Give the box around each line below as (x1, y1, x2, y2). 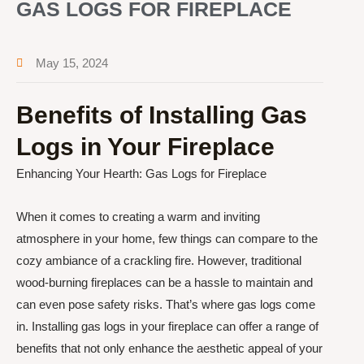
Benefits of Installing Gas (16, 102, 307, 128)
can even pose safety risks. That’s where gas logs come (16, 297, 315, 312)
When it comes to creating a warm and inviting (16, 210, 260, 224)
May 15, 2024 (36, 56, 108, 70)
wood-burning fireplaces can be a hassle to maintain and (16, 275, 313, 290)
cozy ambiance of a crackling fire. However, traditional (16, 253, 301, 268)
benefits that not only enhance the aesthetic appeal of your (16, 341, 323, 356)
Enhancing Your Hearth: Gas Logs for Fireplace (16, 167, 266, 180)
